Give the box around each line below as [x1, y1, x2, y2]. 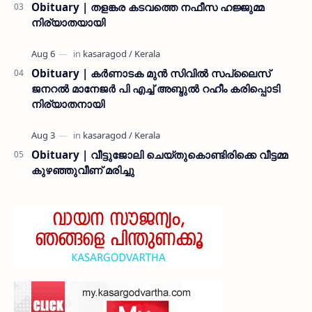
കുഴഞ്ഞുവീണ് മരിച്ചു [31, 162, 134, 177]
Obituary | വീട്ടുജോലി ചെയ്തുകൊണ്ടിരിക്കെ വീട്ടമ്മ [31, 147, 288, 162]
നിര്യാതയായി [31, 15, 105, 29]
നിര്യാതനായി [31, 96, 104, 111]
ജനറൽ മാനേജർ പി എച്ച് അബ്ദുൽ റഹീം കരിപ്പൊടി [31, 81, 280, 95]
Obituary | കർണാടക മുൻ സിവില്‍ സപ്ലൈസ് [31, 65, 270, 80]
